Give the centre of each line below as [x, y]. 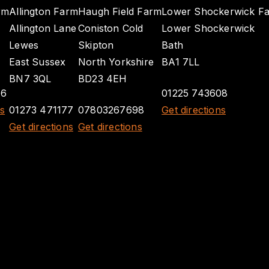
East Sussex [38, 62]
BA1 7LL [181, 62]
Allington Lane [43, 28]
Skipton [96, 45]
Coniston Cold [110, 28]
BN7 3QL [30, 79]
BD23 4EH [102, 79]
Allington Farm [44, 11]
